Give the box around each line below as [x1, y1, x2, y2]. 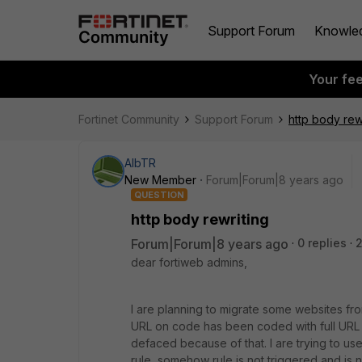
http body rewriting [131, 211, 269, 228]
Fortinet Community [78, 112, 179, 126]
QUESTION [134, 189, 184, 200]
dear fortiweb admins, [131, 255, 247, 269]
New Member [124, 173, 196, 187]
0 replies [297, 236, 347, 250]
